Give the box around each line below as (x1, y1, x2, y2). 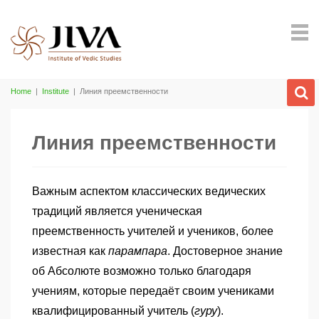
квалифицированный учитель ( (32, 305, 194, 317)
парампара (108, 245, 167, 257)
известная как (32, 245, 108, 257)
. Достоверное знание (167, 245, 283, 257)
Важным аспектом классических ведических (32, 185, 266, 197)
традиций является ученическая (32, 205, 202, 217)
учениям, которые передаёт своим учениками (32, 285, 274, 297)
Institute (42, 87, 69, 95)
